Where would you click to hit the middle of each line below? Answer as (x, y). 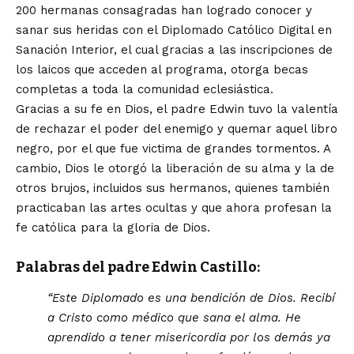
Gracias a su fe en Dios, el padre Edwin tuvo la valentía (177, 109)
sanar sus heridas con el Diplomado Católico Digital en (174, 30)
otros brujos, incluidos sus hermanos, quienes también (173, 188)
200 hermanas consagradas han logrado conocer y (164, 10)
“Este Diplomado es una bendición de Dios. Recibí (191, 298)
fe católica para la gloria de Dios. (113, 228)
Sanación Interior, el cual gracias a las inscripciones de (174, 50)
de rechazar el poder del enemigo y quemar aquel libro (177, 129)
